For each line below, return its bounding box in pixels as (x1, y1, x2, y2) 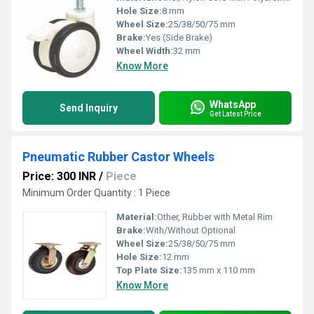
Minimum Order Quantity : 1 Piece (22, 187, 170, 198)
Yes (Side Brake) (146, 32, 212, 43)
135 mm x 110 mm (182, 265, 255, 275)
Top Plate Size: (116, 265, 182, 275)
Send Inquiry (60, 102, 118, 114)
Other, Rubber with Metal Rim (157, 212, 273, 222)
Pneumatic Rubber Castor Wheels (22, 149, 214, 164)
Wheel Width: (116, 46, 173, 56)
